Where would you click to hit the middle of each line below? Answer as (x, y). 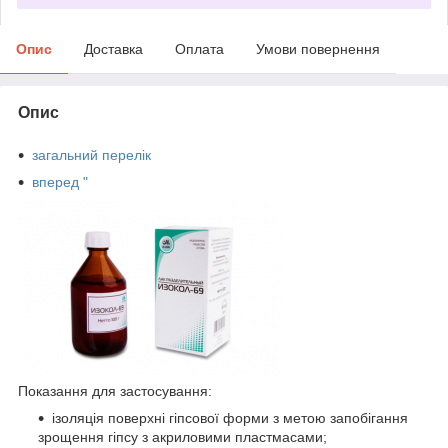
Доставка (113, 48)
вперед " (60, 181)
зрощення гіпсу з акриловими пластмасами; (182, 436)
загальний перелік (91, 154)
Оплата (199, 48)
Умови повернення (318, 48)
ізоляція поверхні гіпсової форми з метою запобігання (230, 417)
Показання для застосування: (115, 390)
